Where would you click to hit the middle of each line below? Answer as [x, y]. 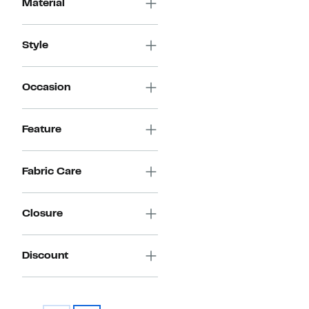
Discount [45, 256]
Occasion [46, 88]
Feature [42, 130]
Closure [42, 214]
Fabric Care [52, 172]
